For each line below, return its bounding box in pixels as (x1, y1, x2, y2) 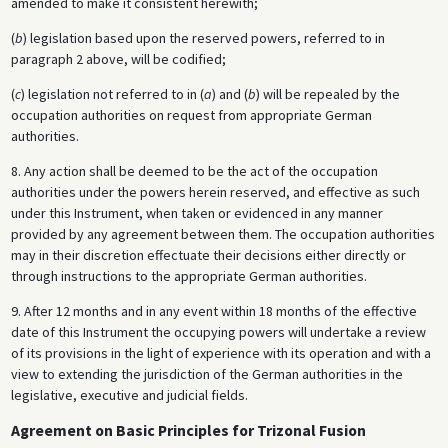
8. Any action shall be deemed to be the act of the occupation (10, 162, 378, 181)
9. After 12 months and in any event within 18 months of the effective (10, 302, 417, 321)
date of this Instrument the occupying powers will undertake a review (10, 323, 426, 342)
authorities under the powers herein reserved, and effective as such (10, 183, 420, 202)
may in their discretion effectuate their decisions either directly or (10, 246, 406, 265)
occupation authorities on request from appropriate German (10, 106, 372, 125)
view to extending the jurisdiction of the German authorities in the (10, 365, 403, 384)
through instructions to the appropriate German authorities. (10, 267, 367, 286)
